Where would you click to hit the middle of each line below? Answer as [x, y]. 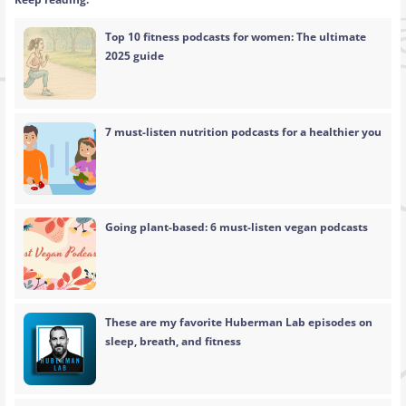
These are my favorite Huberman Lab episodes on [239, 323]
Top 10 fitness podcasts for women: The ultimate [236, 37]
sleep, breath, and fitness [174, 342]
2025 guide [135, 56]
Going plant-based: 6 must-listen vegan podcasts [237, 227]
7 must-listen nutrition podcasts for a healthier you [244, 132]
